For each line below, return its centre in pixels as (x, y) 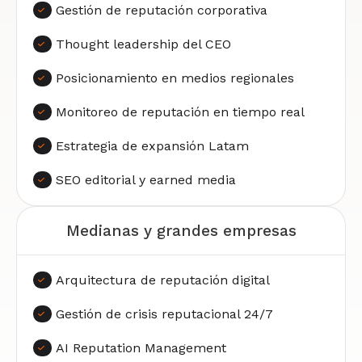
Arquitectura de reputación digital (162, 280)
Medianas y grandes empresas (181, 230)
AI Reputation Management (141, 347)
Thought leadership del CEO (143, 44)
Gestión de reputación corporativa (161, 10)
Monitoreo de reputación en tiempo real (180, 112)
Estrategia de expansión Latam (152, 145)
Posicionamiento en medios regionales (175, 78)
